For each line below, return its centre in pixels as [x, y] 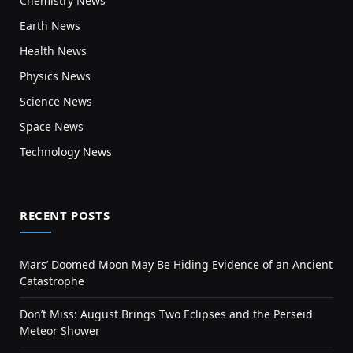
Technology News [66, 151]
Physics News [55, 76]
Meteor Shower [60, 330]
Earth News [50, 25]
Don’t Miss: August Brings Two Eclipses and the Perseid [166, 314]
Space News [52, 126]
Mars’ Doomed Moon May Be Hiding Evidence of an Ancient [176, 264]
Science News [56, 101]
